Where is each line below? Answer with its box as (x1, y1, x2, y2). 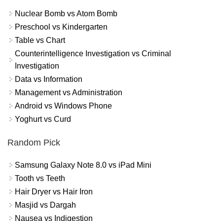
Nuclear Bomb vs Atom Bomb (15, 9, 117, 18)
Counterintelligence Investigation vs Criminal (15, 49, 171, 58)
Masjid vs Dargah (15, 200, 76, 209)
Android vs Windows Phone (15, 102, 112, 110)
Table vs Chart (15, 36, 65, 45)
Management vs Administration (15, 88, 122, 97)
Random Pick (7, 137, 60, 147)
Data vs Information (15, 75, 82, 84)
